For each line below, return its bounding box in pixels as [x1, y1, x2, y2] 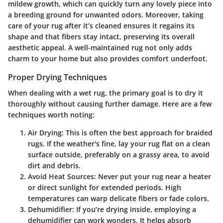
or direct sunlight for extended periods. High [28, 183, 181, 193]
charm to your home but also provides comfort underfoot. [8, 54, 208, 63]
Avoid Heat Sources [28, 172, 94, 182]
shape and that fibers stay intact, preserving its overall [8, 32, 195, 41]
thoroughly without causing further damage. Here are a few [8, 99, 212, 109]
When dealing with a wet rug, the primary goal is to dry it [8, 88, 203, 98]
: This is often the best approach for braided [62, 128, 213, 138]
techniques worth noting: [8, 110, 95, 120]
